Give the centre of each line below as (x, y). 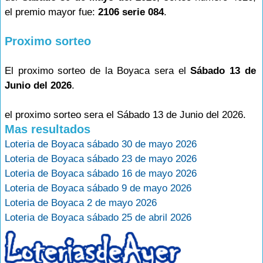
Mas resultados (48, 129)
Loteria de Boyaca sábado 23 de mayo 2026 (101, 159)
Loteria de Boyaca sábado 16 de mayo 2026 (101, 173)
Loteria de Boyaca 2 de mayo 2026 (81, 203)
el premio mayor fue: (51, 12)
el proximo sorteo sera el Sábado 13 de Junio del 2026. (125, 115)
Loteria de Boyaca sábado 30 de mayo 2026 (101, 144)
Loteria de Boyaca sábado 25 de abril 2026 (98, 218)
